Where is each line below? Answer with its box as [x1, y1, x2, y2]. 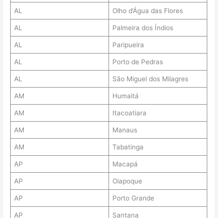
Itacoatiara [112, 109, 146, 117]
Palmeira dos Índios [112, 24, 173, 32]
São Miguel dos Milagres [112, 75, 188, 83]
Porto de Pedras [112, 58, 163, 66]
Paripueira [112, 41, 144, 49]
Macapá [112, 160, 138, 168]
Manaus [112, 126, 137, 134]
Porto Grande [112, 194, 154, 202]
